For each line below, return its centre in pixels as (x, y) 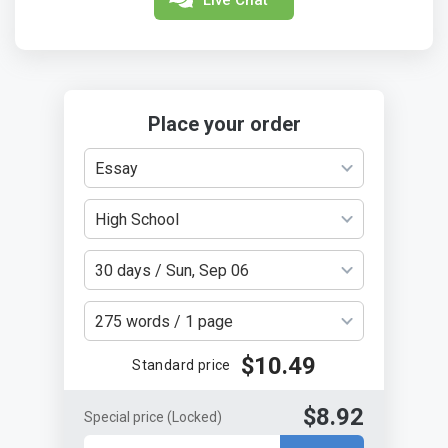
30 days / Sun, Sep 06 (172, 270)
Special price (125, 417)
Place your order (224, 123)
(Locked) (194, 417)
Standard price (181, 365)
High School (137, 219)
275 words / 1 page (164, 321)
